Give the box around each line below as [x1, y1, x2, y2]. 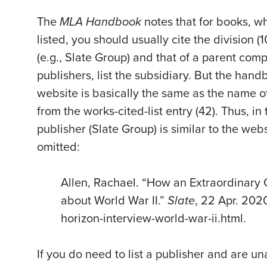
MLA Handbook [60, 15, 144, 30]
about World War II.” [61, 194, 167, 209]
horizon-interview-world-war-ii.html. [61, 212, 246, 226]
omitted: [37, 140, 80, 155]
